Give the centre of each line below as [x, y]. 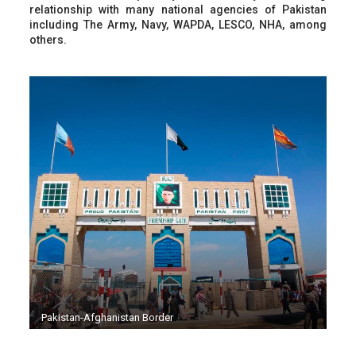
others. [48, 39]
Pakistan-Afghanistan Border [107, 317]
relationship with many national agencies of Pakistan [178, 9]
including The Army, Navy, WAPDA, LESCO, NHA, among [178, 24]
